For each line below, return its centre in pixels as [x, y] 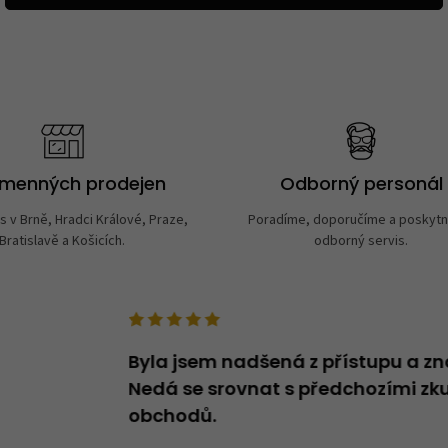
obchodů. [172, 417]
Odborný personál [361, 186]
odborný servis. [361, 240]
